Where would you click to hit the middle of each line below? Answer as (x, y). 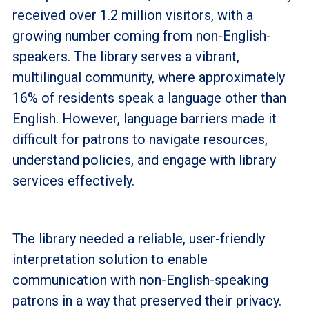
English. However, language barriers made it (144, 118)
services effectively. (75, 180)
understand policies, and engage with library (144, 160)
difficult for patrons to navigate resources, (140, 139)
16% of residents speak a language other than (149, 98)
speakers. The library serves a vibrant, (126, 56)
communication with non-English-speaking (140, 280)
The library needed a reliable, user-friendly (138, 238)
